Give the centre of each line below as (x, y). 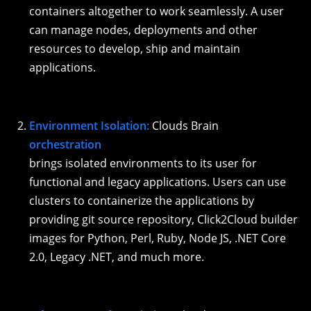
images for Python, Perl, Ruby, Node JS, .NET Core (158, 238)
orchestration (65, 145)
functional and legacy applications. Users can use (158, 182)
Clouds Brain (184, 126)
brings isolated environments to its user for (143, 163)
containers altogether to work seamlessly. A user (157, 11)
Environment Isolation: (89, 126)
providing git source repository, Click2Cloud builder (163, 220)
